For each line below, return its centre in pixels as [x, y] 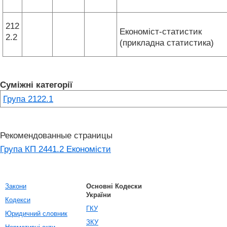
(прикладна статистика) [168, 43]
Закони [16, 186]
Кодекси [18, 200]
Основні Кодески [114, 186]
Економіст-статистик [161, 31]
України [99, 195]
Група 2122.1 [28, 99]
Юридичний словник [36, 214]
